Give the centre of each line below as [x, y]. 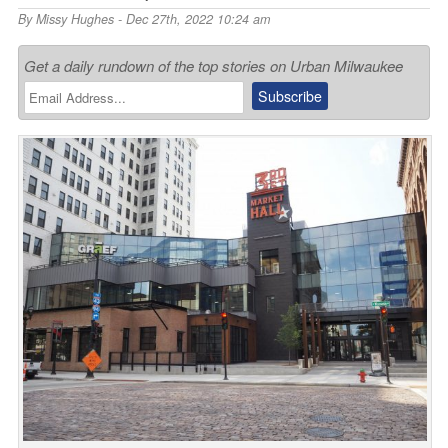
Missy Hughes [74, 18]
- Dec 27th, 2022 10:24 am [191, 18]
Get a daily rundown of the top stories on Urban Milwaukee [213, 65]
